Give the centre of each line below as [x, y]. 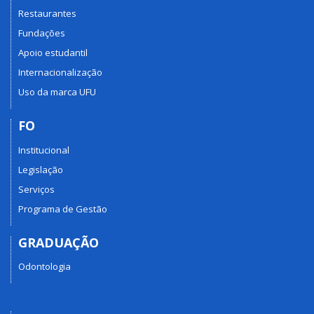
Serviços [36, 189]
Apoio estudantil [53, 53]
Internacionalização [60, 73]
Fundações [42, 33]
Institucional [44, 150]
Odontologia [45, 267]
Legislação [41, 169]
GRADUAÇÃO [59, 242]
